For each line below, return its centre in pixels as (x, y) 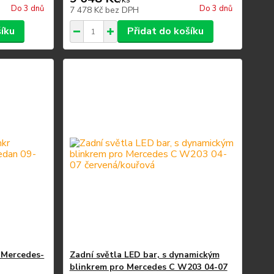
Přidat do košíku (165, 31)
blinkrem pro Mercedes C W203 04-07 (148, 267)
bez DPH (122, 10)
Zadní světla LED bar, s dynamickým (144, 255)
